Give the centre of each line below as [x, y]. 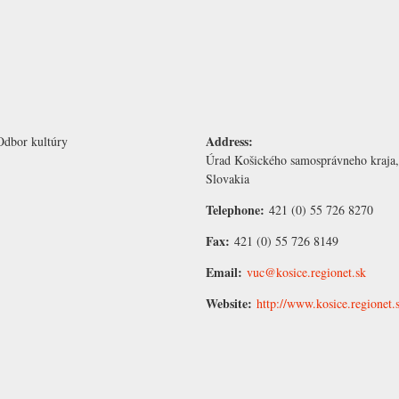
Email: [226, 273]
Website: [231, 304]
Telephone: [237, 210]
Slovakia [228, 179]
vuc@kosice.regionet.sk [306, 273]
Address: [232, 142]
